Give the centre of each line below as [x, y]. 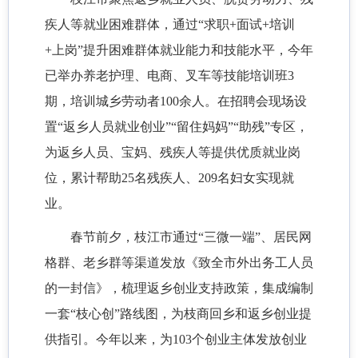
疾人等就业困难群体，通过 [121, 25]
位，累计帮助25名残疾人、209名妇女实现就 [169, 178]
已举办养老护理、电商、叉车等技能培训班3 [169, 76]
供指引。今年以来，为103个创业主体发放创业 [176, 340]
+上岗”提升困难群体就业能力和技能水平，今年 [179, 50]
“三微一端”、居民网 [255, 237]
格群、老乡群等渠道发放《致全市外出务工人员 [179, 263]
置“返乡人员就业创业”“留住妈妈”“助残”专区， [177, 127]
